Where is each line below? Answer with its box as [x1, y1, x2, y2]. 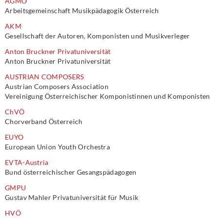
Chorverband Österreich [5, 117, 83, 126]
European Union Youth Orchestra [5, 143, 110, 151]
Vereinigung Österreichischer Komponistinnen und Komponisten [5, 92, 210, 100]
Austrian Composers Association [5, 82, 109, 91]
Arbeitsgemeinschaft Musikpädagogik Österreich [5, 6, 159, 15]
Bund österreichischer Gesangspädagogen [5, 168, 137, 176]
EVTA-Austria [5, 158, 49, 166]
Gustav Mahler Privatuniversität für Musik [5, 193, 139, 201]
